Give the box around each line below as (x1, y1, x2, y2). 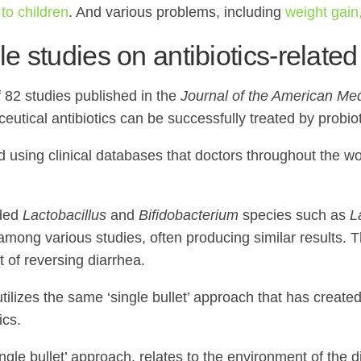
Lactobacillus (23, 207, 106, 223)
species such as (239, 207, 350, 223)
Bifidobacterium (139, 207, 239, 223)
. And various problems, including (68, 4, 285, 20)
